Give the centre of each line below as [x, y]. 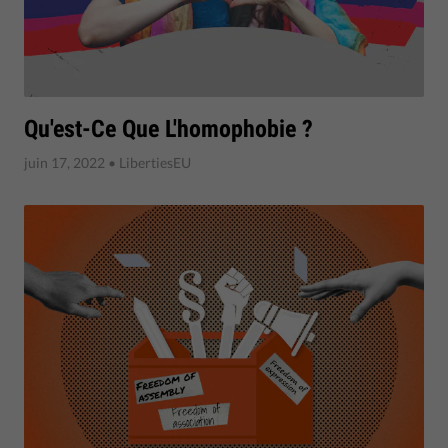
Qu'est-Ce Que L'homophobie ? [168, 129]
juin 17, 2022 [64, 163]
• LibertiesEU [148, 163]
